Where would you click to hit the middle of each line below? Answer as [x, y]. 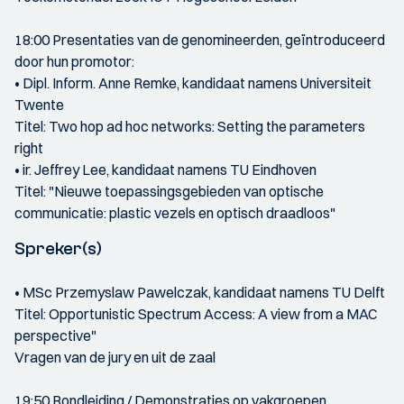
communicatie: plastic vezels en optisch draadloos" [175, 212]
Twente [39, 104]
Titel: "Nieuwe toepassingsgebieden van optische [169, 191]
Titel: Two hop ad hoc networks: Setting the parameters [190, 126]
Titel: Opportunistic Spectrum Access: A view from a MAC [196, 313]
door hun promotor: [74, 61]
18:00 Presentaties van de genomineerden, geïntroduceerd [200, 39]
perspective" [55, 335]
